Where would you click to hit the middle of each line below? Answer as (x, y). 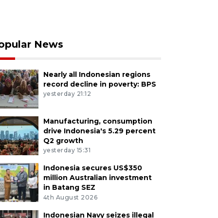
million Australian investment (97, 178)
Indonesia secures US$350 (92, 168)
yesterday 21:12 (67, 94)
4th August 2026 (70, 198)
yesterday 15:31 (67, 150)
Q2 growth (63, 140)
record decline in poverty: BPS (100, 84)
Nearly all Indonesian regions (97, 74)
